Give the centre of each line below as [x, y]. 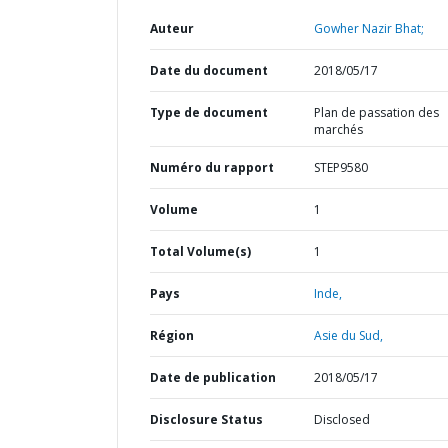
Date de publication [213, 377]
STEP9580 [340, 167]
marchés [338, 129]
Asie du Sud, [348, 335]
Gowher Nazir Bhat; [368, 28]
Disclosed [341, 419]
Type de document [209, 112]
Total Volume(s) [200, 251]
